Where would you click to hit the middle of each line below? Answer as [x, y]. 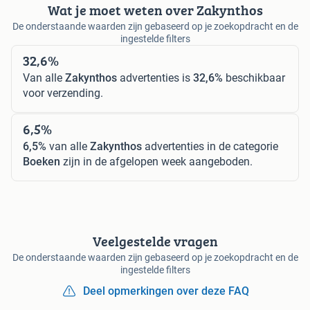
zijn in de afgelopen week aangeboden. [156, 161]
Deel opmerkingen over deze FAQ [166, 291]
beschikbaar [254, 77]
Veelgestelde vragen [155, 241]
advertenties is [155, 77]
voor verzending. [63, 93]
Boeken [42, 161]
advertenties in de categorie [210, 146]
